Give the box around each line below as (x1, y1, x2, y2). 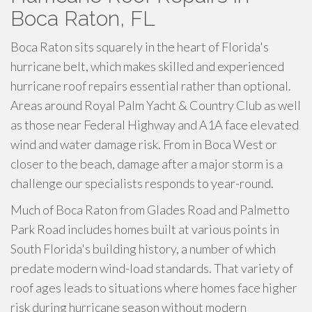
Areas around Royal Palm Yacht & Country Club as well (10, 97, 301, 113)
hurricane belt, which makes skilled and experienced (10, 58, 284, 74)
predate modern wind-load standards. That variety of (10, 260, 293, 276)
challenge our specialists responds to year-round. (10, 175, 274, 191)
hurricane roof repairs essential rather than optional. (10, 78, 291, 93)
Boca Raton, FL (10, 6, 155, 31)
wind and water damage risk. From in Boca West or (10, 136, 277, 152)
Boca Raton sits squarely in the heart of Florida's (10, 39, 269, 54)
